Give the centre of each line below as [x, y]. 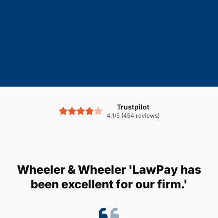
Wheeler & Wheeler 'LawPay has [109, 169]
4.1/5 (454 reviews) [133, 115]
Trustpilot [133, 107]
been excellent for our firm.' [109, 184]
